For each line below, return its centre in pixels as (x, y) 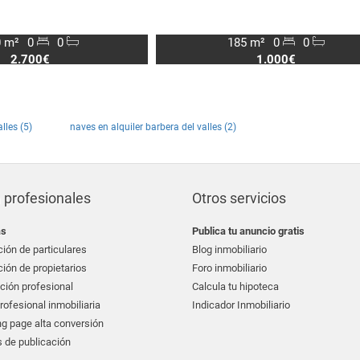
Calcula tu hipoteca (235, 286)
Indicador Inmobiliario (241, 305)
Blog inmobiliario (229, 250)
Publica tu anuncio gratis (248, 231)
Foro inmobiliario (229, 268)
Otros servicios (239, 198)
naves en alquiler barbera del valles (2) (153, 127)
